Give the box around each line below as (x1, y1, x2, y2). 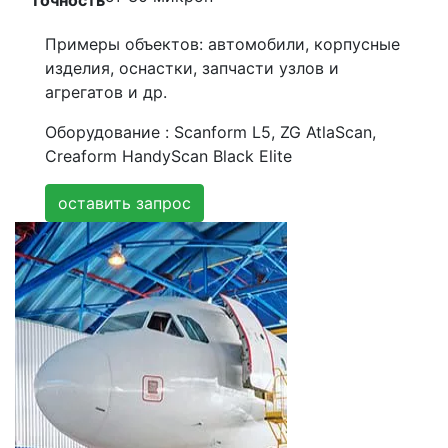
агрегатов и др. (45, 82, 167, 103)
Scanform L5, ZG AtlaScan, (174, 122, 376, 143)
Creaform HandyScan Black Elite (45, 146, 292, 167)
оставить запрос (58, 193, 191, 214)
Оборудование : (45, 122, 174, 143)
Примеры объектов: (45, 34, 203, 55)
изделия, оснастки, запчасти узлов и (45, 58, 339, 79)
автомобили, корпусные (203, 34, 400, 55)
